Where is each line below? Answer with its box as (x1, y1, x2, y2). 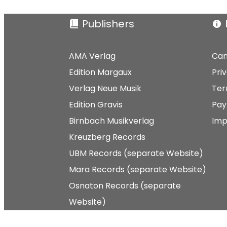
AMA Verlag (69, 50, 116, 62)
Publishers (82, 17, 134, 31)
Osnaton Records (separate (69, 180, 181, 192)
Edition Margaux (69, 66, 132, 78)
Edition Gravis (69, 99, 123, 110)
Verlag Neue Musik (69, 83, 141, 94)
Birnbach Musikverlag (69, 115, 154, 127)
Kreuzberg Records (69, 131, 145, 143)
